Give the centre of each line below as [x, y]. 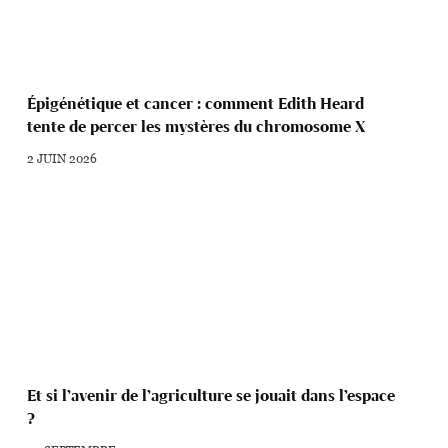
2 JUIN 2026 [62, 157]
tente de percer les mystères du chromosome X [196, 126]
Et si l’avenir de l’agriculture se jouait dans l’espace [211, 395]
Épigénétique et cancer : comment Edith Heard [196, 103]
